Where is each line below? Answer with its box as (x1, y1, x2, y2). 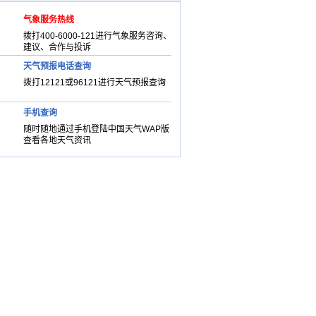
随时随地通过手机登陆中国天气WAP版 (23, 124, 169, 134)
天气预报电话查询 (23, 61, 91, 71)
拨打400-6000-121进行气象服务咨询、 (23, 31, 171, 41)
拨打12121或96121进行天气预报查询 (23, 78, 166, 87)
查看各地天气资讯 (23, 135, 91, 145)
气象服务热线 (23, 15, 74, 25)
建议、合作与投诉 (23, 42, 91, 52)
